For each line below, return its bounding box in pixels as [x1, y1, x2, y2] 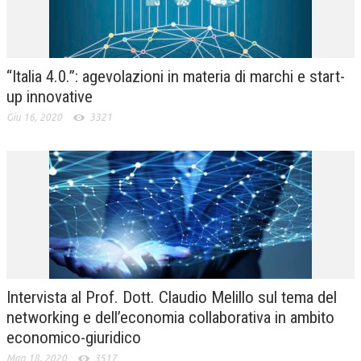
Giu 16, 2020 [6, 111, 62, 122]
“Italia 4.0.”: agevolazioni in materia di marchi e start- [6, 66, 345, 86]
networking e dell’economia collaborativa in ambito [6, 307, 334, 327]
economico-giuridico [6, 327, 141, 347]
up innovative [6, 86, 93, 106]
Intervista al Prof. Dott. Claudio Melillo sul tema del [6, 287, 337, 307]
